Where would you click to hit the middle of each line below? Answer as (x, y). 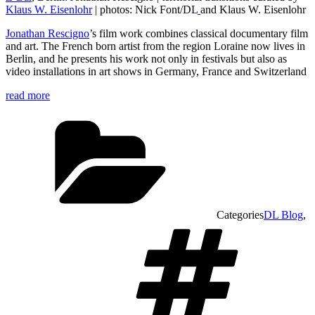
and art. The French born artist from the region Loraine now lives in (155, 46)
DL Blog (283, 215)
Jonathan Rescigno (47, 33)
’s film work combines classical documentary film (199, 33)
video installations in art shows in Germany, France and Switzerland (156, 71)
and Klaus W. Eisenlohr (255, 9)
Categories (240, 215)
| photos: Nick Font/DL (145, 9)
